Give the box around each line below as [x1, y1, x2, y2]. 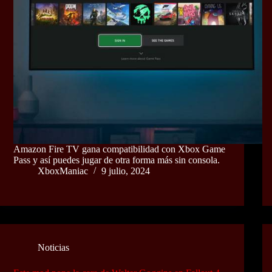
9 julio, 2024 [101, 166, 150, 177]
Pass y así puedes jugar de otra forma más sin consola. [13, 155, 220, 166]
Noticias [38, 242, 69, 253]
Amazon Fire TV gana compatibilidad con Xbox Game [13, 144, 225, 155]
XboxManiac [38, 166, 88, 177]
